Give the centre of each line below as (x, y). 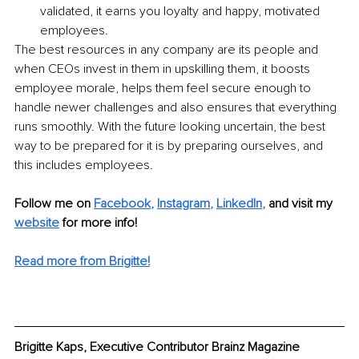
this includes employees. (85, 165)
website (37, 223)
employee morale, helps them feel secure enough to (164, 89)
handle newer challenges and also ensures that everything (177, 108)
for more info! (100, 223)
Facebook (122, 204)
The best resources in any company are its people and (168, 50)
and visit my (301, 204)
